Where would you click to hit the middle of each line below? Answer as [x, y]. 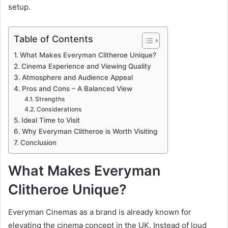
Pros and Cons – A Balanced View [77, 88]
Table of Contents [53, 39]
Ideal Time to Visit [50, 120]
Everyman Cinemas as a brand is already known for [100, 212]
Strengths [50, 99]
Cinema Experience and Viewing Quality [86, 66]
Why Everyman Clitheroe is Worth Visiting [89, 131]
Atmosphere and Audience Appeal [77, 77]
